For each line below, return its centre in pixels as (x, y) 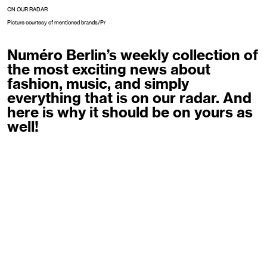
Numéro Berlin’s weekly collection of (133, 55)
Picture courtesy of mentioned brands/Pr (56, 23)
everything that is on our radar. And (129, 98)
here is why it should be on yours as (130, 112)
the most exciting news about (109, 69)
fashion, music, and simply (98, 83)
